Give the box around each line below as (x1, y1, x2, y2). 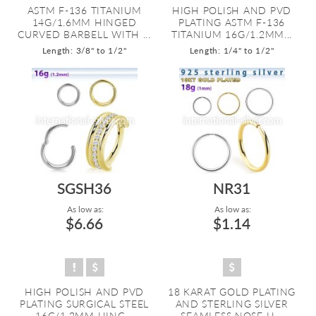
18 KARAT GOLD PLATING (167, 286, 296, 298)
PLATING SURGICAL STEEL (19, 298, 150, 310)
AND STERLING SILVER (175, 298, 288, 310)
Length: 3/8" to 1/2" (42, 45, 127, 56)
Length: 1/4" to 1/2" (189, 45, 274, 56)
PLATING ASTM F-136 (178, 16, 286, 28)
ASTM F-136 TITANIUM (27, 4, 142, 16)
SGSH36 (57, 179, 111, 197)
